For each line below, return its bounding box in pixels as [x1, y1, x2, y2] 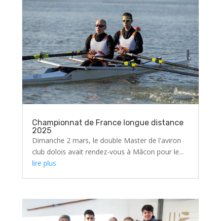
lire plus [32, 158, 56, 168]
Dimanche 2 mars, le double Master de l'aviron [32, 135, 181, 145]
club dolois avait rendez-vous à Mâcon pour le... [32, 147, 184, 156]
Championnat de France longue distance [32, 117, 184, 127]
